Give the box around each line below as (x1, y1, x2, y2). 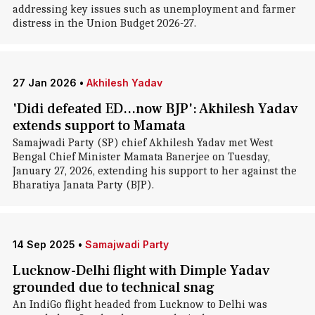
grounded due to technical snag (12, 278, 214, 297)
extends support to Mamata (12, 117, 186, 135)
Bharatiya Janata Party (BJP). (12, 179, 154, 191)
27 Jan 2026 (12, 77, 77, 89)
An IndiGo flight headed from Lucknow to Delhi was (12, 298, 267, 311)
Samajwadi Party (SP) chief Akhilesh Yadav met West (12, 136, 273, 149)
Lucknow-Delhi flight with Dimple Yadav (12, 262, 270, 280)
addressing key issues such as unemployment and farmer (12, 3, 296, 15)
